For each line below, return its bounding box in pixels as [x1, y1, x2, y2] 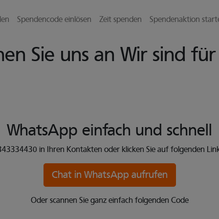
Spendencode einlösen [17, 15, 91, 24]
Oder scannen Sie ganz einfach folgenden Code [30, 196, 189, 205]
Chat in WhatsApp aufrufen [51, 169, 168, 181]
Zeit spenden [99, 15, 142, 24]
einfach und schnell [82, 121, 212, 140]
